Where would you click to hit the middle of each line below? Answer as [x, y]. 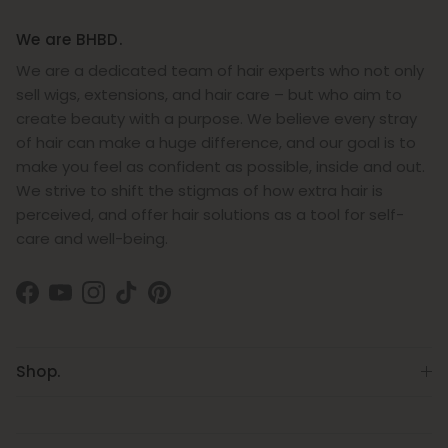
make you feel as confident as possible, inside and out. [220, 167]
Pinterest [192, 303]
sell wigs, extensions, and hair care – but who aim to [209, 95]
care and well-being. [92, 239]
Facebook [62, 303]
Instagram [130, 303]
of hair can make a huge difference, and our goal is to [216, 143]
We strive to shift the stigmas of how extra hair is [199, 191]
